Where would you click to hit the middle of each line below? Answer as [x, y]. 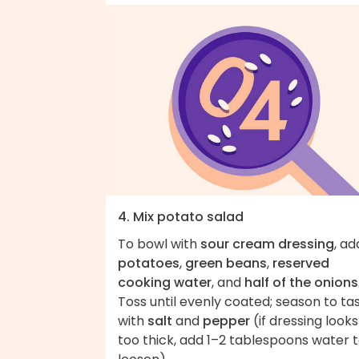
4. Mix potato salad [181, 217]
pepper [226, 321]
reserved [301, 264]
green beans [226, 264]
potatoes [149, 264]
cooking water [165, 283]
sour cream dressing [267, 244]
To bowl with [159, 244]
